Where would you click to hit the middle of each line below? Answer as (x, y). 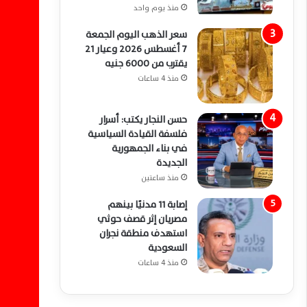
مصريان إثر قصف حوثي (142, 219)
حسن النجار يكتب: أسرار (143, 120)
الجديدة (172, 163)
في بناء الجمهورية (149, 148)
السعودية (168, 248)
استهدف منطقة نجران (143, 233)
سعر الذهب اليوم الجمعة (136, 35)
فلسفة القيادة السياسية (137, 134)
